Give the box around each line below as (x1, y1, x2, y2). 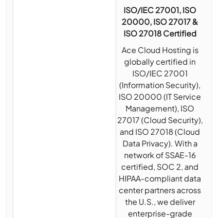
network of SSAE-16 (124, 150, 196, 161)
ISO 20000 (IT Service (119, 91, 201, 102)
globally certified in (124, 56, 196, 67)
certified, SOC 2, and (121, 162, 199, 172)
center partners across (119, 185, 201, 196)
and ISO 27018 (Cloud (120, 127, 200, 137)
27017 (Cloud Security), (117, 115, 203, 126)
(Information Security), (119, 80, 201, 91)
